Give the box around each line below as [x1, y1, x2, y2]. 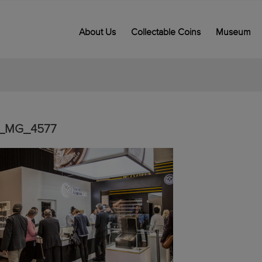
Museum [215, 26, 251, 38]
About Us [78, 26, 116, 38]
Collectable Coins [130, 26, 201, 38]
